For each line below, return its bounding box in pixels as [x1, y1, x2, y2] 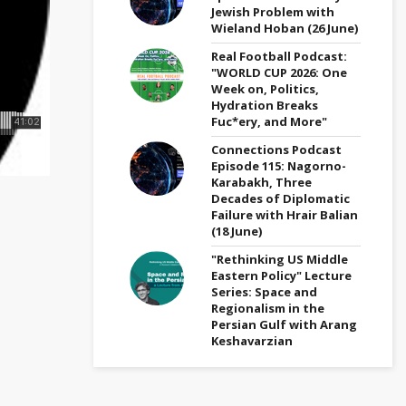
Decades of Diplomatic [211, 189, 350, 207]
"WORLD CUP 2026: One [211, 63, 347, 81]
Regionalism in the [211, 299, 324, 316]
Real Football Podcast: [211, 47, 347, 64]
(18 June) [211, 222, 262, 239]
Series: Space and [211, 283, 317, 300]
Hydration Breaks [211, 96, 318, 113]
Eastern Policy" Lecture [211, 266, 352, 284]
